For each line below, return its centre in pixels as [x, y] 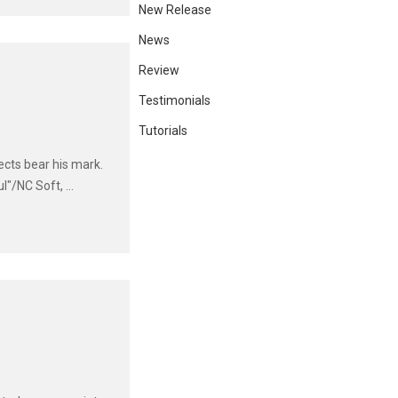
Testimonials [175, 101]
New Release [175, 10]
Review [159, 71]
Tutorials [163, 131]
